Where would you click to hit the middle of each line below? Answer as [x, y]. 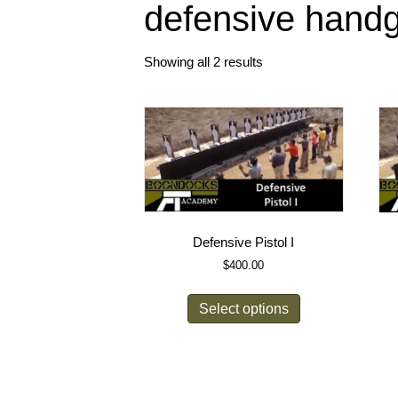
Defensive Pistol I [244, 242]
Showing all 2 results [203, 62]
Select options [243, 308]
